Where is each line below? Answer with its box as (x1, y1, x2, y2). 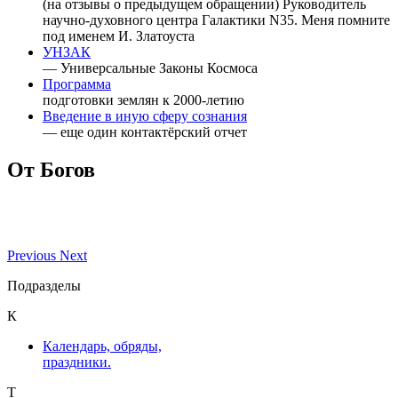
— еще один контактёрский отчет (43, 123, 247, 139)
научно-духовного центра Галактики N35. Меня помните (43, 12, 390, 28)
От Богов (7, 157, 95, 181)
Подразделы (7, 277, 81, 293)
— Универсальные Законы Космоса (43, 60, 258, 76)
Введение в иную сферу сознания (43, 107, 247, 123)
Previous (7, 247, 56, 263)
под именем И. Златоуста (43, 28, 195, 44)
